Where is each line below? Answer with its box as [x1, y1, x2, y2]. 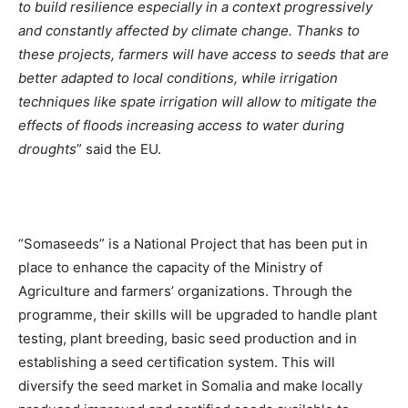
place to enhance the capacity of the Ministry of [18, 259, 322, 276]
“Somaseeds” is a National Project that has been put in [18, 235, 368, 252]
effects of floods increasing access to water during [18, 117, 344, 134]
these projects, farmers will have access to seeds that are [18, 46, 389, 63]
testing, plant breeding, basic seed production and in [18, 330, 357, 347]
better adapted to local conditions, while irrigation [18, 69, 338, 87]
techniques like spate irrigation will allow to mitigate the [18, 93, 377, 110]
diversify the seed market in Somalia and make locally [18, 377, 362, 394]
